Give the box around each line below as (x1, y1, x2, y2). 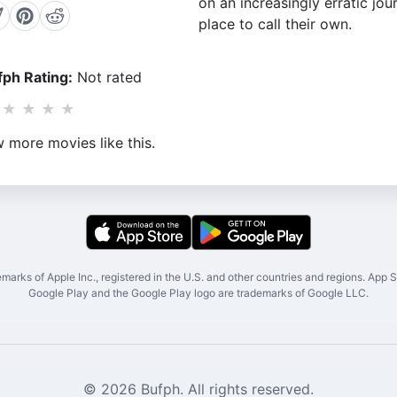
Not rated (72, 67, 142, 86)
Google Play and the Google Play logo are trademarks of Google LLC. (28, 285, 369, 300)
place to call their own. (198, 14, 352, 33)
